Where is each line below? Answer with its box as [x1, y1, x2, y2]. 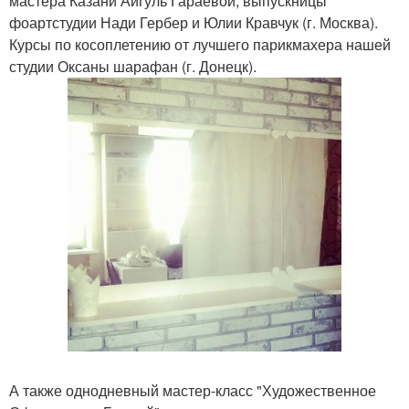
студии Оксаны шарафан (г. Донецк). [9, 56, 257, 77]
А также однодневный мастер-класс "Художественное [9, 380, 376, 401]
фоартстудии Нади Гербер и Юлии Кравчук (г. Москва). [9, 12, 378, 33]
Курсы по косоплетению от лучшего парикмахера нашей [9, 34, 391, 55]
